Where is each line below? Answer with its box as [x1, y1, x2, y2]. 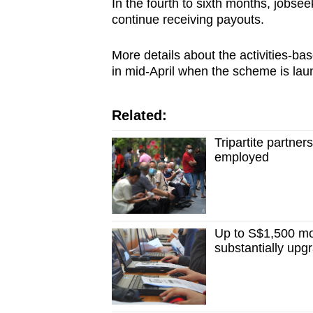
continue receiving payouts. [111, 13, 264, 27]
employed [214, 150, 270, 165]
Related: [111, 108, 167, 124]
